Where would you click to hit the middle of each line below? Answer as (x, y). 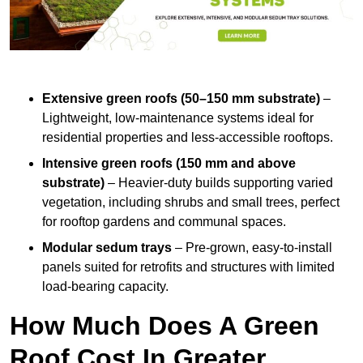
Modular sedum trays (107, 248)
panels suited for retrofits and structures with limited (188, 267)
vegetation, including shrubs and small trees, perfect (191, 203)
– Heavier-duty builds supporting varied (219, 183)
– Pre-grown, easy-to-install (252, 248)
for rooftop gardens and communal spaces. (164, 222)
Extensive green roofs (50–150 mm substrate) (181, 99)
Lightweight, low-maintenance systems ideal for (178, 118)
